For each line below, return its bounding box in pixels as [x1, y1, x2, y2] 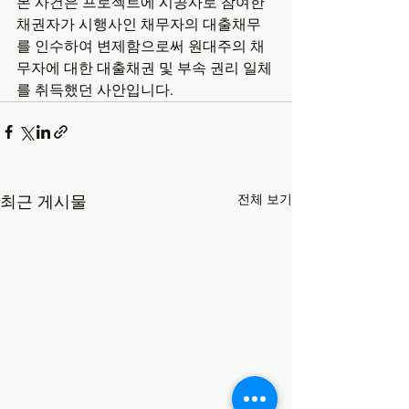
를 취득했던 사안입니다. [16, 81, 173, 98]
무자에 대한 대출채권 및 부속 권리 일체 [16, 59, 272, 76]
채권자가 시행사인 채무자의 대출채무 [16, 16, 261, 32]
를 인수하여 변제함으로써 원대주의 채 [16, 37, 265, 54]
